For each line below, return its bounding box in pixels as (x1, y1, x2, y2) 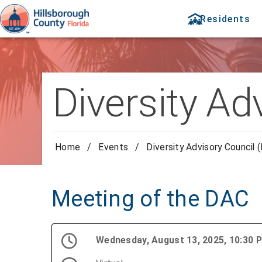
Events (98, 142, 129, 153)
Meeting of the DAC (51, 186, 250, 212)
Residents (200, 13, 250, 25)
